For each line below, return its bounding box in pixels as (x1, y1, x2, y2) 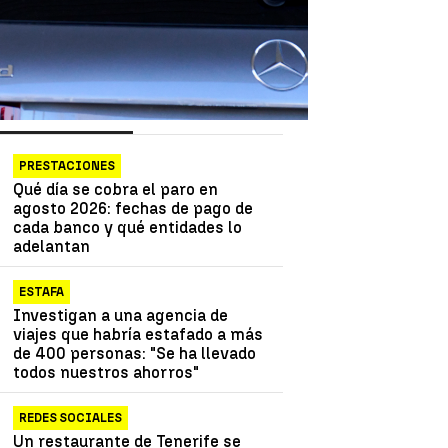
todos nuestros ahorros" (13, 362, 200, 382)
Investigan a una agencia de (13, 305, 229, 325)
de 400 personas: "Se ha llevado (13, 343, 257, 363)
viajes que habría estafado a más (13, 324, 264, 344)
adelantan (13, 236, 91, 256)
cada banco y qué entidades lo (13, 217, 243, 237)
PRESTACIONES (19, 158, 116, 173)
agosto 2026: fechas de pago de (13, 198, 254, 218)
